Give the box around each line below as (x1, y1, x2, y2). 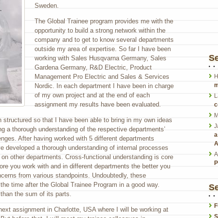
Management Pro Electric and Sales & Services (35, 73, 169, 80)
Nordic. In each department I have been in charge (35, 82, 174, 90)
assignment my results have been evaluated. (35, 100, 161, 108)
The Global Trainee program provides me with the (35, 17, 173, 25)
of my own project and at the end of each (35, 91, 150, 99)
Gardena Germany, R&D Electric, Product (35, 63, 152, 71)
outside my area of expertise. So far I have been (35, 45, 171, 53)
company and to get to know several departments (35, 36, 174, 43)
